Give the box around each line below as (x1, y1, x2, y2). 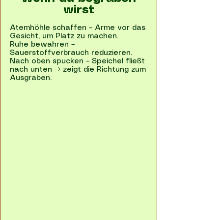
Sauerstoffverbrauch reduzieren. (10, 50, 132, 56)
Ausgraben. (10, 75, 52, 82)
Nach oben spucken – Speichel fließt (10, 58, 145, 65)
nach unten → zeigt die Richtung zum (10, 66, 146, 73)
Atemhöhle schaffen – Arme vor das (10, 25, 145, 31)
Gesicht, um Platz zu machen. (10, 33, 118, 40)
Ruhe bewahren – (10, 41, 75, 48)
